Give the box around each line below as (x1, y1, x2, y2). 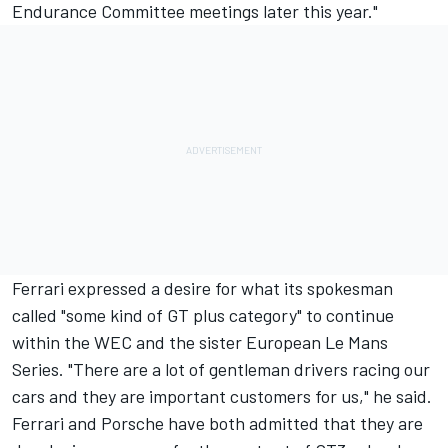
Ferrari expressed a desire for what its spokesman (12, 276, 393, 299)
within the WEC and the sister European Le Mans (12, 330, 388, 353)
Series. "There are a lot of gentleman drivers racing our (12, 357, 430, 380)
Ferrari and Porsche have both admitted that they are (12, 411, 423, 434)
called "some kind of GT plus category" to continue (12, 303, 394, 326)
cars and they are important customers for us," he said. (12, 384, 432, 407)
